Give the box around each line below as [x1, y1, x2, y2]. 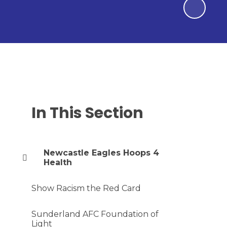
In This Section [31, 102, 143, 124]
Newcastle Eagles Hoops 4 [43, 148, 159, 158]
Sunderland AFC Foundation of [31, 209, 159, 219]
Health [43, 158, 72, 167]
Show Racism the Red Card [31, 183, 141, 193]
